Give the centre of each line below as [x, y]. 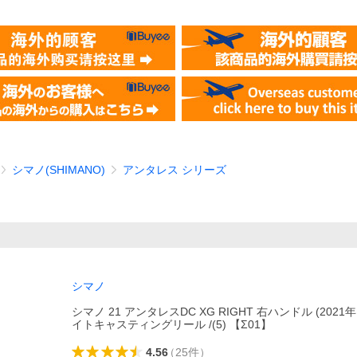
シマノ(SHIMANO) [59, 170]
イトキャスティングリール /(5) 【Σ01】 [172, 324]
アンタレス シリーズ [175, 170]
